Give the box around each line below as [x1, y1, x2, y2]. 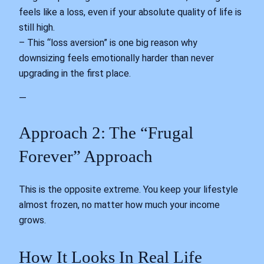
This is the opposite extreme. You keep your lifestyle [19, 183, 238, 195]
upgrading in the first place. [19, 68, 131, 80]
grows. [19, 214, 46, 226]
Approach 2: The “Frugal [19, 123, 193, 142]
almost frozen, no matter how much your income [19, 199, 220, 210]
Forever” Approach [19, 146, 153, 166]
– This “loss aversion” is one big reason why [19, 37, 197, 49]
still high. [19, 22, 55, 34]
